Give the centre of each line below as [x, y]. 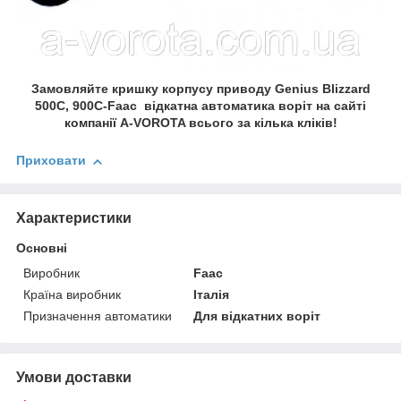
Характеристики [74, 218]
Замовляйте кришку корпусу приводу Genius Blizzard [200, 89]
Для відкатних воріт [257, 316]
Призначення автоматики [98, 316]
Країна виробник [72, 295]
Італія [212, 295]
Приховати [51, 161]
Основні [42, 248]
